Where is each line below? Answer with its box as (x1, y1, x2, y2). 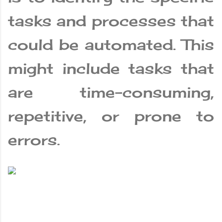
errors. (8, 131, 60, 149)
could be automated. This (8, 36, 214, 54)
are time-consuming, (8, 83, 214, 102)
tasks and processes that (8, 12, 214, 30)
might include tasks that (8, 59, 214, 78)
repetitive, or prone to (8, 107, 214, 125)
